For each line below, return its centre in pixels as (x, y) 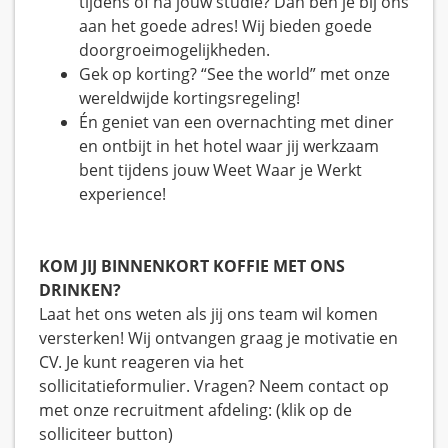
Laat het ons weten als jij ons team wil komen (208, 314)
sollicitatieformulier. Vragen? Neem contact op (214, 386)
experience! (122, 194)
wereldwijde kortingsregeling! (189, 98)
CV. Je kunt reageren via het (141, 362)
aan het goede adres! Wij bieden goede (225, 26)
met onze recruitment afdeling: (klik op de (195, 410)
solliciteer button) (106, 434)
